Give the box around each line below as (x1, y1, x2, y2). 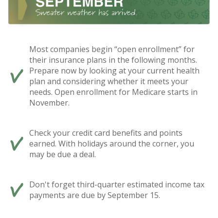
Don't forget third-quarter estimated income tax (29, 179, 204, 190)
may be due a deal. (29, 149, 96, 160)
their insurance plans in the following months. (29, 54, 197, 66)
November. (29, 97, 70, 109)
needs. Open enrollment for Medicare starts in (29, 87, 198, 98)
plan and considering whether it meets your (29, 76, 188, 87)
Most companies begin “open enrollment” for (29, 44, 195, 55)
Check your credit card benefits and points (29, 127, 182, 139)
